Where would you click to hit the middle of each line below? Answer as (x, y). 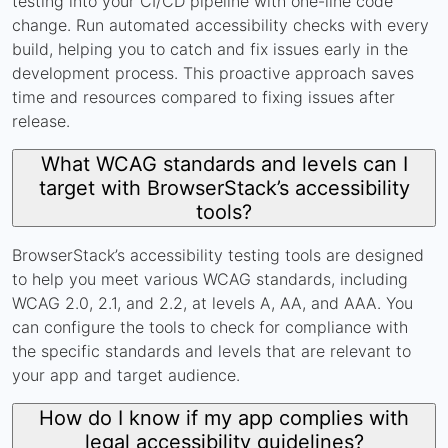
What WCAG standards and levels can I (224, 163)
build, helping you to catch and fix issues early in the (210, 48)
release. (41, 120)
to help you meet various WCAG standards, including (210, 278)
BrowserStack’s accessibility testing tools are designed (218, 254)
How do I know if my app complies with (224, 417)
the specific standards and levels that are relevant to (211, 350)
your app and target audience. (126, 374)
